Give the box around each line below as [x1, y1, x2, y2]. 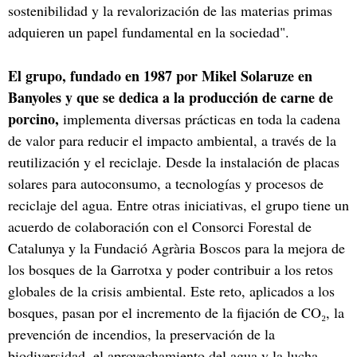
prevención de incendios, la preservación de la [8, 324, 275, 343]
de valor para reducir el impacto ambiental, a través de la [8, 130, 336, 150]
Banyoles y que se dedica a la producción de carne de [8, 86, 333, 108]
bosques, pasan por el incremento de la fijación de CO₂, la [8, 302, 344, 322]
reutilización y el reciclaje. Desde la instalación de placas [8, 151, 339, 171]
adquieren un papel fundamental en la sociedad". [8, 22, 289, 41]
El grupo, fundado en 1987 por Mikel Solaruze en [8, 65, 312, 86]
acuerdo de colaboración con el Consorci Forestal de [8, 216, 312, 236]
